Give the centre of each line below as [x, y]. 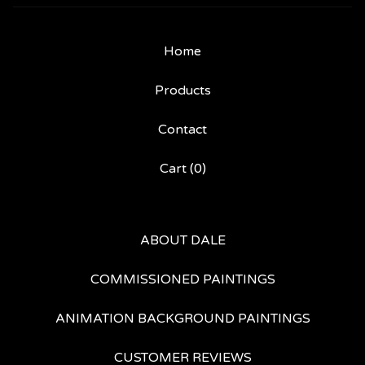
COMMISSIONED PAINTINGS [182, 279]
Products [182, 90]
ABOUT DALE [182, 240]
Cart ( [176, 169]
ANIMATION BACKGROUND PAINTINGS [182, 319]
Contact [182, 130]
